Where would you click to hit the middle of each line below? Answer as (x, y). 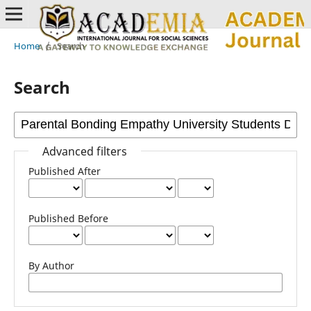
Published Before (68, 218)
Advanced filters (84, 151)
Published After (64, 171)
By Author (51, 265)
